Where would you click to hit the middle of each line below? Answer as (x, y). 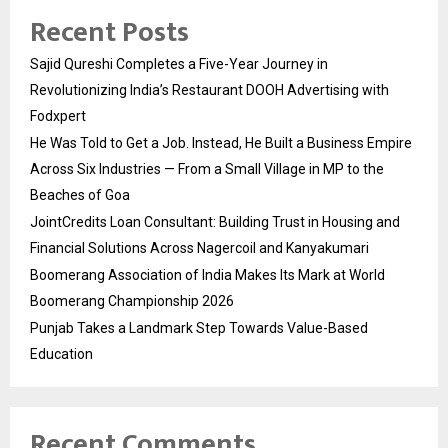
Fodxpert (58, 115)
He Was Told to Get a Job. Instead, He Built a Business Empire (221, 142)
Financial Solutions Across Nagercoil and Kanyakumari (199, 247)
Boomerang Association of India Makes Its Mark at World (207, 274)
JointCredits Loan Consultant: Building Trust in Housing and (215, 221)
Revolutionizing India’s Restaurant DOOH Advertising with (209, 89)
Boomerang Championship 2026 (132, 300)
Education (61, 353)
